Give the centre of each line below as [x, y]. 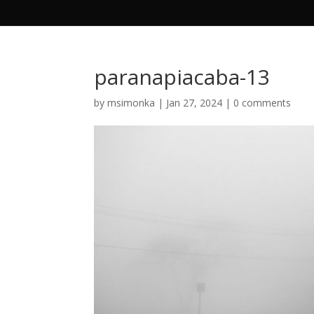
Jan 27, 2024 [194, 103]
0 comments [262, 103]
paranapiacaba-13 [182, 77]
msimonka [131, 103]
